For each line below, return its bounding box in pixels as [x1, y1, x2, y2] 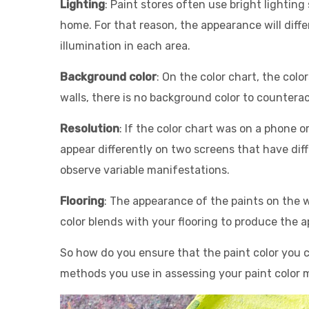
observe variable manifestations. [60, 163, 230, 177]
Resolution [60, 122, 119, 135]
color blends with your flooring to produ [60, 215, 265, 228]
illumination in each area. [60, 39, 190, 52]
